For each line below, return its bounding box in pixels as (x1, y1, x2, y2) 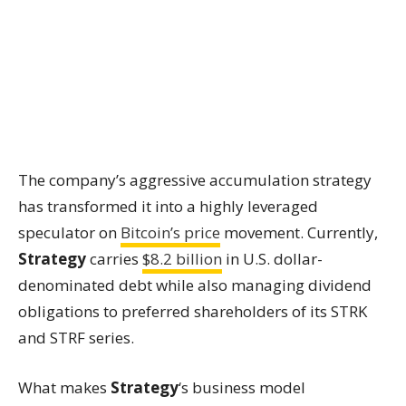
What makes (18, 377, 111, 398)
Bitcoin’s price (121, 222, 220, 243)
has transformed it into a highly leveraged (18, 196, 318, 217)
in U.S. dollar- (222, 248, 323, 269)
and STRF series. (18, 327, 134, 348)
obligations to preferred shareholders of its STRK (18, 301, 367, 322)
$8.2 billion (142, 248, 222, 269)
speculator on (18, 222, 121, 243)
